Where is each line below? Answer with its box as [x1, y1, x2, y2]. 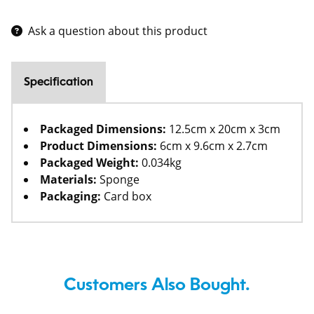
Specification [24, 77, 93, 89]
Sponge [97, 172, 139, 188]
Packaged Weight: [40, 155, 139, 171]
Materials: [40, 172, 97, 188]
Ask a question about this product [28, 23, 207, 39]
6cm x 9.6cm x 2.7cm [157, 138, 268, 154]
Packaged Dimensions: [40, 121, 166, 137]
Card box [101, 189, 151, 205]
